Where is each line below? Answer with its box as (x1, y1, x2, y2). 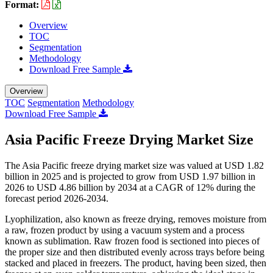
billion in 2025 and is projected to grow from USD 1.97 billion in (5, 171, 255, 182)
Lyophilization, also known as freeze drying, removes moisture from (5, 213, 266, 224)
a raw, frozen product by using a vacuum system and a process (5, 224, 244, 235)
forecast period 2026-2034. (5, 193, 108, 204)
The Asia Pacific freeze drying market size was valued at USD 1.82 (5, 160, 264, 171)
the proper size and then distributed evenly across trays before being (5, 246, 264, 257)
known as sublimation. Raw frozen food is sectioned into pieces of (5, 235, 260, 246)
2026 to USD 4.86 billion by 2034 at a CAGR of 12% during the (5, 182, 255, 193)
